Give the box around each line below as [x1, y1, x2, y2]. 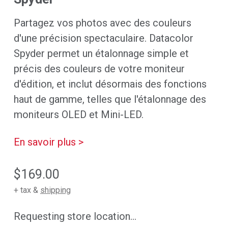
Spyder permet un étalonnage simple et [13, 47, 189, 60]
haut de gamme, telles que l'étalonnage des [13, 93, 206, 105]
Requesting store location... [13, 210, 136, 222]
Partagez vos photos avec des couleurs [13, 16, 191, 29]
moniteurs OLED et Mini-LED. [13, 108, 144, 121]
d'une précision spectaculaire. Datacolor [13, 32, 193, 44]
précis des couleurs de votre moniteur [13, 62, 185, 75]
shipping [40, 185, 71, 195]
